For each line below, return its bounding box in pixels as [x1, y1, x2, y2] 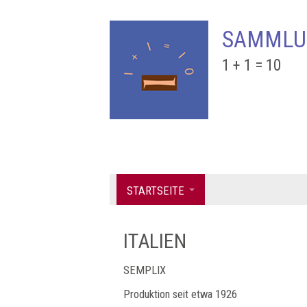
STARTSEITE [127, 184, 184, 197]
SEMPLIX [123, 264, 166, 277]
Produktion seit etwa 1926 [123, 288, 237, 301]
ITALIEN [123, 229, 186, 253]
